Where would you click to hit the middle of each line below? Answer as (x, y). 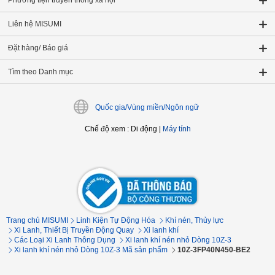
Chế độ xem (105, 129)
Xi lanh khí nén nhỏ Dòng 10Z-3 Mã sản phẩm (91, 250)
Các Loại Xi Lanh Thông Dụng (65, 240)
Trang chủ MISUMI (37, 220)
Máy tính (176, 129)
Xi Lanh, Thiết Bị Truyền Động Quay (74, 230)
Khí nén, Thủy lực (194, 220)
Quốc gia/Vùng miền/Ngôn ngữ (147, 107)
